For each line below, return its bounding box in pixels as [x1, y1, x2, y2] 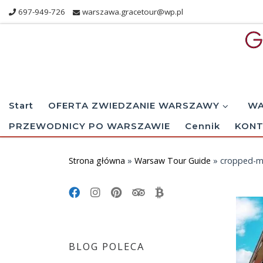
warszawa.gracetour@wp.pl [82, 6, 184, 17]
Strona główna [69, 155, 125, 167]
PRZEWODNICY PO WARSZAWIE [9, 120, 170, 131]
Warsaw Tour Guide [134, 155, 211, 167]
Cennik [185, 120, 220, 131]
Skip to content [16, 11, 84, 23]
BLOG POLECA [69, 239, 144, 253]
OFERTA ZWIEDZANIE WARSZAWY [48, 99, 220, 111]
